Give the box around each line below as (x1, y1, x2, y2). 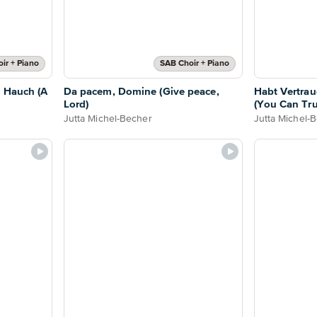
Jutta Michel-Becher (63, 114, 152, 125)
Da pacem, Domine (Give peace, (63, 86, 219, 98)
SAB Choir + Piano (159, 59, 229, 69)
